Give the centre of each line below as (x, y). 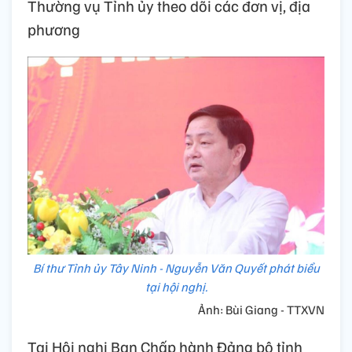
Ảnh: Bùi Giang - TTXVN (260, 309)
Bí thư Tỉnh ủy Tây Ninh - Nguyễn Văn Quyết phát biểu (176, 268)
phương (54, 29)
